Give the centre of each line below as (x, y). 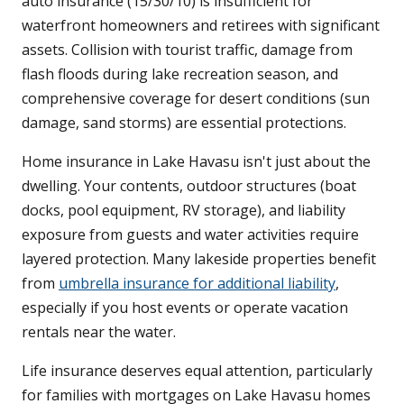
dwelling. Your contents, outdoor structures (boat (189, 186)
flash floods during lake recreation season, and (180, 74)
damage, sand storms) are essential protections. (184, 123)
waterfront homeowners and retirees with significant (201, 26)
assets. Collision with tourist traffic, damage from (187, 50)
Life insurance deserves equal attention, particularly (197, 371)
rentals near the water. (99, 332)
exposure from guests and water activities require (190, 235)
